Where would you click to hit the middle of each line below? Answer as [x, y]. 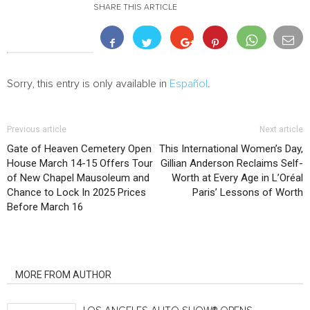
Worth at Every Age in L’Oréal [237, 178]
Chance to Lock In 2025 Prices [76, 192]
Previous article [37, 129]
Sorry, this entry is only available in [88, 84]
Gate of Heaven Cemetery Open [79, 149]
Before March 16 [45, 207]
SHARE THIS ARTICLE [135, 8]
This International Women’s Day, [231, 149]
